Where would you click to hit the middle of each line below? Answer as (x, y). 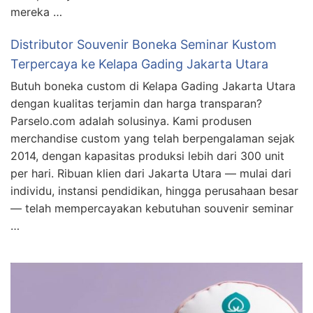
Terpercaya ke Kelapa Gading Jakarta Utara (139, 64)
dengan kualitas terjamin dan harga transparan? (136, 104)
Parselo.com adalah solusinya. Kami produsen (131, 121)
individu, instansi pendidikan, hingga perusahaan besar (154, 191)
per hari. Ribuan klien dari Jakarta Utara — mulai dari (151, 174)
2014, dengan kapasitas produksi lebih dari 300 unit (147, 156)
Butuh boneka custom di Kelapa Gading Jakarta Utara (153, 86)
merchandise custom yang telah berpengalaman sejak (153, 139)
